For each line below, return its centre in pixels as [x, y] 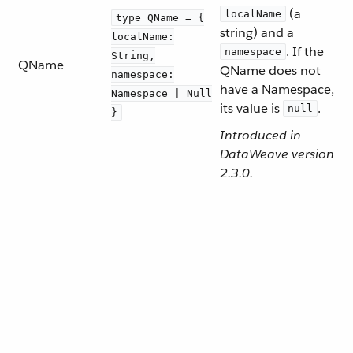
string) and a [257, 33]
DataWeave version [277, 154]
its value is [251, 108]
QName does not [270, 71]
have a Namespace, [277, 89]
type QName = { [160, 18]
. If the [305, 52]
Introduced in [260, 135]
